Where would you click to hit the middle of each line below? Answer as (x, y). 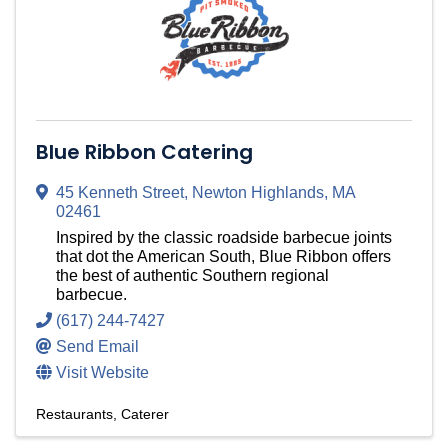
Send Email (97, 347)
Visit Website (102, 373)
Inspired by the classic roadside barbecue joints (224, 238)
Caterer (145, 414)
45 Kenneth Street (120, 193)
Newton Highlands (258, 193)
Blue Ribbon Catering (144, 152)
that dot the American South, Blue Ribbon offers (223, 257)
